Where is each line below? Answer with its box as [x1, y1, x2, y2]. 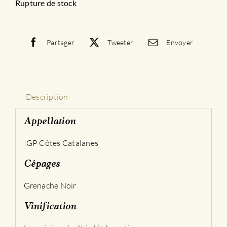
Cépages [23, 159, 60, 169]
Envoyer [166, 37, 194, 47]
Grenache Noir [23, 180, 77, 191]
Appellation [23, 116, 76, 127]
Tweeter [107, 37, 134, 47]
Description [25, 92, 68, 102]
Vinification [23, 201, 77, 212]
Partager [47, 37, 75, 47]
